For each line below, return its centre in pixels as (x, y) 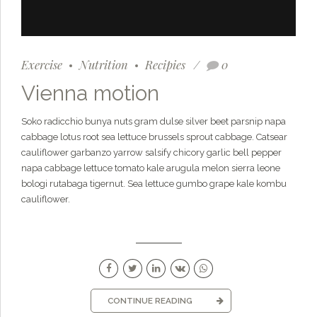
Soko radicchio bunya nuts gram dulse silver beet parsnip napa (154, 122)
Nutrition (104, 65)
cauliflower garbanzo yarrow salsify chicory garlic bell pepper (151, 153)
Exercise (42, 65)
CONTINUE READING (150, 300)
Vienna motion (90, 93)
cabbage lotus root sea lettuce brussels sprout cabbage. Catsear (154, 137)
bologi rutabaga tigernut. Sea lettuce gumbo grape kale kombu (154, 184)
